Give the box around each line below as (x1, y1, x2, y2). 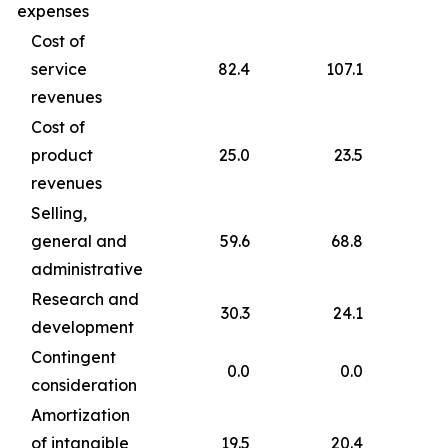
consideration (31, 375, 137, 396)
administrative (31, 259, 143, 280)
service (31, 59, 87, 80)
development (31, 317, 134, 338)
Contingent (31, 347, 116, 368)
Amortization (31, 405, 130, 426)
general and (31, 231, 127, 252)
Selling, (31, 203, 87, 224)
